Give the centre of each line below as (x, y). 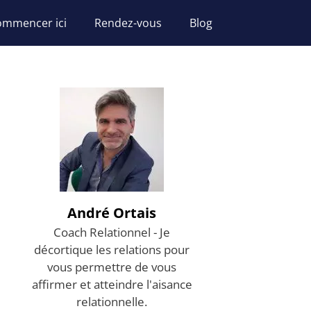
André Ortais (112, 213)
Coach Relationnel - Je (112, 232)
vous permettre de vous (112, 267)
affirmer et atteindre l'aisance (112, 284)
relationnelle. (112, 302)
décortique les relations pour (112, 250)
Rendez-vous (128, 23)
